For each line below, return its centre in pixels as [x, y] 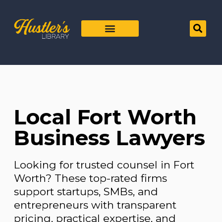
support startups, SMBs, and [86, 192]
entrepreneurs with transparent [95, 205]
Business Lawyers [110, 138]
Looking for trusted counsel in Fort [104, 165]
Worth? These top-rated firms [90, 178]
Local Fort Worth [105, 117]
